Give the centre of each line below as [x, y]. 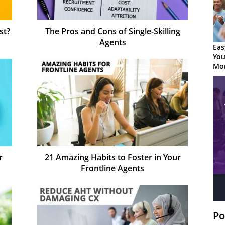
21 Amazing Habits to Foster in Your [113, 157]
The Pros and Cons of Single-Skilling [113, 31]
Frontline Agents [113, 168]
